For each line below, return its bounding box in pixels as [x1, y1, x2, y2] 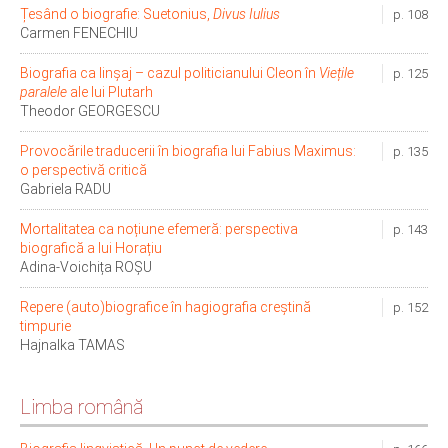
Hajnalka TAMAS [20, 337, 125, 354]
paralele [20, 84, 67, 101]
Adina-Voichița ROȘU [20, 259, 152, 276]
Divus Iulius [210, 6, 280, 23]
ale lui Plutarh [67, 84, 153, 101]
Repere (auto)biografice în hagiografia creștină [20, 299, 311, 316]
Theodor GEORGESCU [20, 103, 160, 120]
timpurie [20, 318, 71, 335]
